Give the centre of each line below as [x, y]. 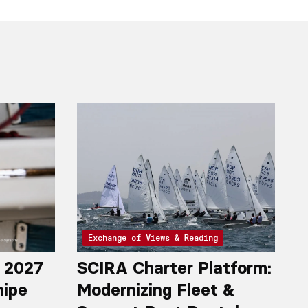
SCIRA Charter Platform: [174, 268]
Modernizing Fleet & [156, 290]
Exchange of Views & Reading [153, 238]
